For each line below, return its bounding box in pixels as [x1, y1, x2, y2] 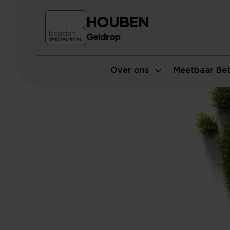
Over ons [110, 66, 149, 74]
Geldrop [86, 33, 121, 42]
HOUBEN [86, 16, 149, 30]
